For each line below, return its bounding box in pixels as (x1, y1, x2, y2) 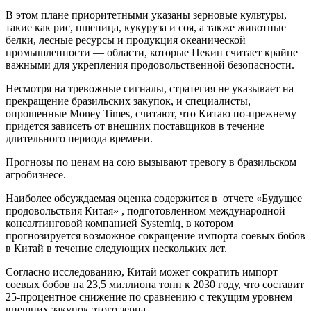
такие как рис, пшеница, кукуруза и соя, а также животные (6, 22, 286, 34)
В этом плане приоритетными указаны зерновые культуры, (6, 9, 287, 22)
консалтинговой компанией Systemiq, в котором (6, 217, 233, 230)
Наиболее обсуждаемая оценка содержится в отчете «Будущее (6, 192, 302, 205)
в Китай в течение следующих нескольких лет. (6, 242, 227, 255)
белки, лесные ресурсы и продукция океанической (6, 34, 246, 47)
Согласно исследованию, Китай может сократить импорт (6, 266, 278, 278)
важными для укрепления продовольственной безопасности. (6, 59, 294, 72)
